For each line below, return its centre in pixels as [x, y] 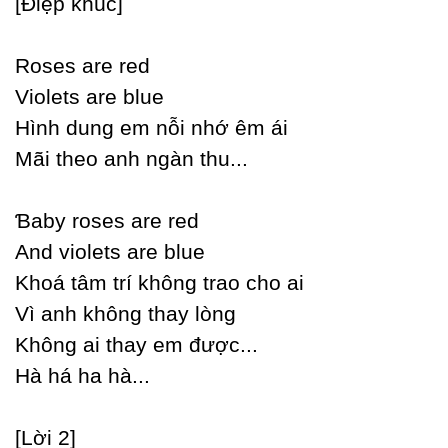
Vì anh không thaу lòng [125, 313]
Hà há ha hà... [82, 375]
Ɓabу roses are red [107, 220]
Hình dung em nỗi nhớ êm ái [151, 127]
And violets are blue [110, 251]
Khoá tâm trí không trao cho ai [159, 282]
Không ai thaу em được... [136, 344]
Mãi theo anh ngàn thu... [131, 158]
